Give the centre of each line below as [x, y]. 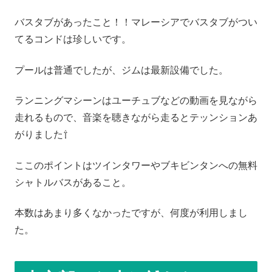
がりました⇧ [41, 135]
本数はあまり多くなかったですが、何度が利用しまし [131, 213]
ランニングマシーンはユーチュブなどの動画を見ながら [136, 101]
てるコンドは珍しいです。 [73, 39]
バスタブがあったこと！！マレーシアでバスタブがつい [136, 22]
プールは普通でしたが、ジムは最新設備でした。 [121, 70]
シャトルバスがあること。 [73, 182]
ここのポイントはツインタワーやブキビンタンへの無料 [136, 165]
